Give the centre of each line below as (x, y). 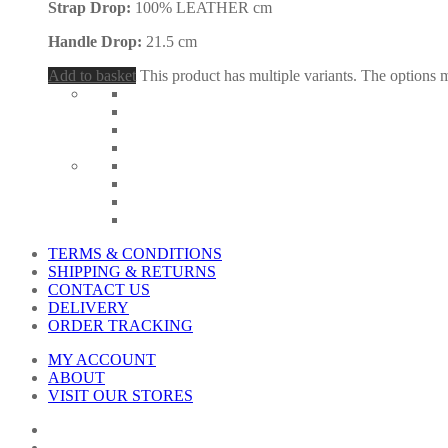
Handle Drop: (97, 42)
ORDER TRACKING (120, 326)
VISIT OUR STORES (120, 396)
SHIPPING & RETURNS (132, 272)
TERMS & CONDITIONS (135, 254)
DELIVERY (88, 308)
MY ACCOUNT (102, 360)
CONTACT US (99, 290)
